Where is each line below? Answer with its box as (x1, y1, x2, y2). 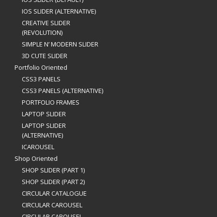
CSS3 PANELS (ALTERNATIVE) (22, 86, 103, 95)
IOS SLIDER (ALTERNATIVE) (22, 7, 96, 15)
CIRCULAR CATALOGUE (22, 189, 87, 198)
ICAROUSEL (22, 142, 54, 151)
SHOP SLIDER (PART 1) (22, 166, 85, 174)
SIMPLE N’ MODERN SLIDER (22, 40, 98, 48)
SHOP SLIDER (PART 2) (22, 177, 85, 186)
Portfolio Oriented (15, 63, 67, 72)
